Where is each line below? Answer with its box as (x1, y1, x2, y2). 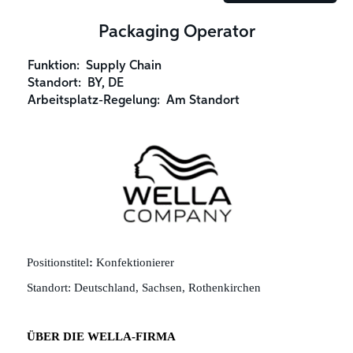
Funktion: (28, 60, 86, 72)
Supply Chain (86, 60, 162, 72)
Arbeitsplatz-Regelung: (28, 95, 166, 107)
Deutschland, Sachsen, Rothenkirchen (73, 281, 261, 294)
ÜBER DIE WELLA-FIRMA (26, 330, 176, 344)
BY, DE (87, 77, 124, 90)
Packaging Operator (98, 24, 255, 41)
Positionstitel (26, 256, 89, 269)
